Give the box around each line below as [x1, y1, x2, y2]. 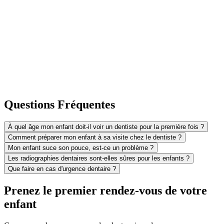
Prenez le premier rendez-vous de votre [4, 183, 207, 197]
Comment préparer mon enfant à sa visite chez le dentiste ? [8, 133, 181, 141]
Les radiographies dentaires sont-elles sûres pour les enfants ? [8, 154, 189, 162]
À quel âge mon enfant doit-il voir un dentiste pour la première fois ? [8, 122, 204, 130]
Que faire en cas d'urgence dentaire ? [8, 164, 116, 172]
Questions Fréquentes [4, 97, 115, 111]
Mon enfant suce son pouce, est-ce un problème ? [8, 143, 153, 151]
